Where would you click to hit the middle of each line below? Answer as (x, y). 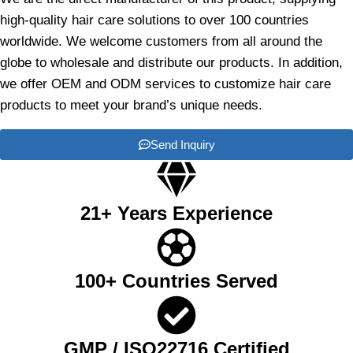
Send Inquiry (182, 144)
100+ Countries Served (176, 281)
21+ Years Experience (176, 213)
